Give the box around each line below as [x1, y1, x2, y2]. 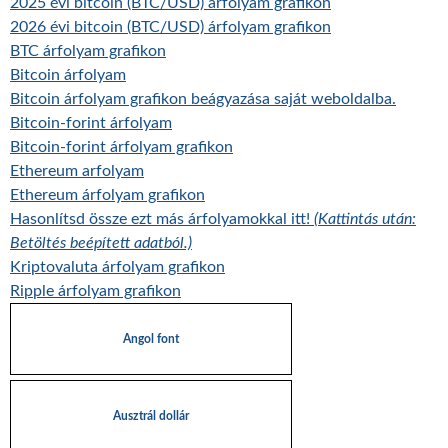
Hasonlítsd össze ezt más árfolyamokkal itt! [10, 211, 314, 227]
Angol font [123, 333, 179, 345]
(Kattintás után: [314, 211, 416, 227]
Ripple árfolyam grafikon [10, 283, 181, 299]
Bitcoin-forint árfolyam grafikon [10, 139, 233, 155]
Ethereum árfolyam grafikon [10, 187, 205, 203]
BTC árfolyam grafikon [10, 43, 166, 59]
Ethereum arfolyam [10, 163, 144, 179]
